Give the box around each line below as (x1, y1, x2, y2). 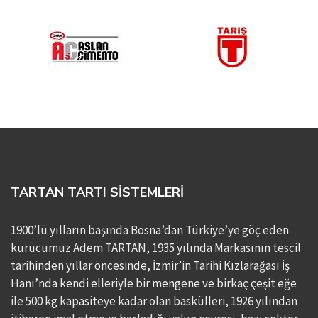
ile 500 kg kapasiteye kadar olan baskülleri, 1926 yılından (11, 292, 297, 309)
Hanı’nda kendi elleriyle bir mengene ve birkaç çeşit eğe (11, 275, 297, 291)
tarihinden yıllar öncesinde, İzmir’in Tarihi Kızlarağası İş (11, 257, 290, 273)
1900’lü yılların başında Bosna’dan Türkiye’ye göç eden (11, 221, 289, 238)
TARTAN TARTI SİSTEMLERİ (11, 183, 184, 201)
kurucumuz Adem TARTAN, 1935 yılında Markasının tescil (11, 239, 301, 256)
